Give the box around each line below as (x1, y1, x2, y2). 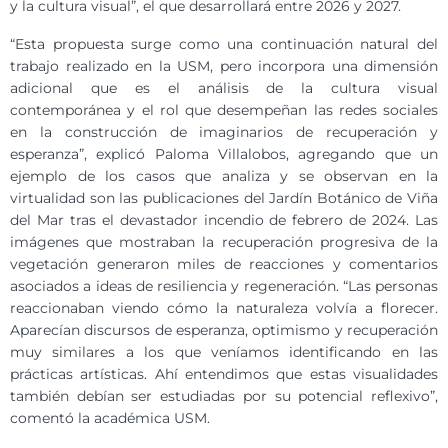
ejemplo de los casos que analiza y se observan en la (10, 166, 438, 185)
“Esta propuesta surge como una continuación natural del (10, 34, 438, 53)
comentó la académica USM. (10, 408, 210, 427)
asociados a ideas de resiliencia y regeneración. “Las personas (10, 276, 438, 295)
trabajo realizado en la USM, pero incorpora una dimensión (10, 56, 438, 75)
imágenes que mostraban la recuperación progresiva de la (10, 232, 438, 251)
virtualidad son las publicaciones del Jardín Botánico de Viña (10, 188, 438, 207)
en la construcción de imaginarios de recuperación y (10, 122, 438, 141)
